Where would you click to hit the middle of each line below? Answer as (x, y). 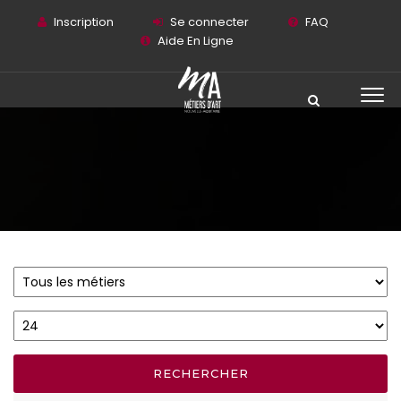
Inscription (83, 22)
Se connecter (209, 22)
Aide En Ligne (196, 41)
